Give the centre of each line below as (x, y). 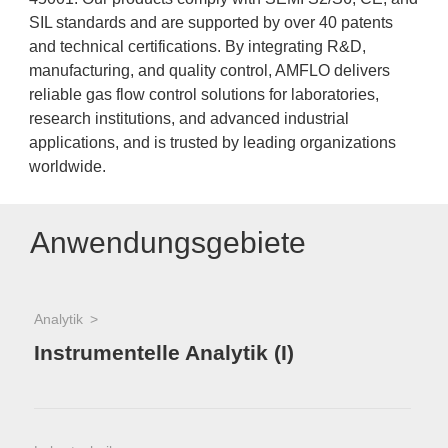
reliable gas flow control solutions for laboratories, (204, 94)
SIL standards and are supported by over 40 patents (211, 22)
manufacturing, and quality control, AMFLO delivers (209, 70)
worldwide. (67, 166)
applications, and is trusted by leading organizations (212, 142)
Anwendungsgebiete (168, 242)
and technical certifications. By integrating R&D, (197, 46)
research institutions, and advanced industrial (189, 118)
